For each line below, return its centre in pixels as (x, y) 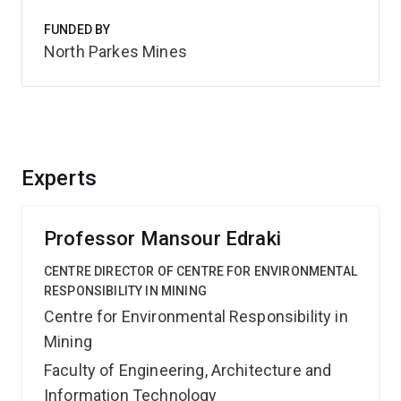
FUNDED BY (77, 30)
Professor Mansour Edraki (162, 239)
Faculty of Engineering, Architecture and (188, 370)
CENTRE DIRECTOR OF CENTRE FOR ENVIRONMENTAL (200, 271)
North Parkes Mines (115, 51)
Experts (60, 178)
